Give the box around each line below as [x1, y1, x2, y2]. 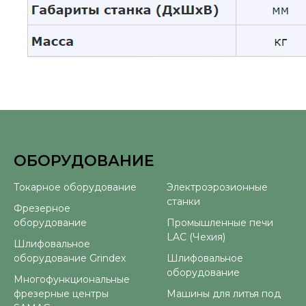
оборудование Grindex [14, 252, 126, 264]
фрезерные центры [14, 288, 109, 300]
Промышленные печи [167, 217, 273, 229]
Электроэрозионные [167, 181, 268, 193]
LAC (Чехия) [167, 231, 225, 243]
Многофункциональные [14, 273, 130, 286]
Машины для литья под [167, 288, 281, 300]
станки [167, 195, 200, 208]
